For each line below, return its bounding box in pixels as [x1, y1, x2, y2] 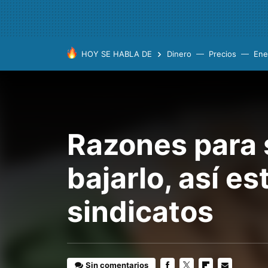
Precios [209, 49, 236, 59]
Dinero [167, 49, 191, 59]
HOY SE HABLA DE [81, 49, 152, 59]
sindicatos [67, 194, 214, 229]
